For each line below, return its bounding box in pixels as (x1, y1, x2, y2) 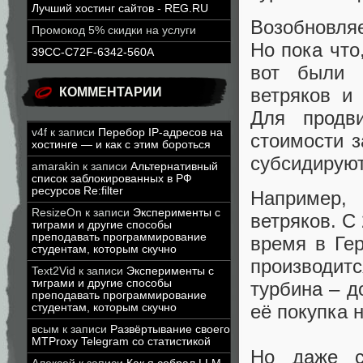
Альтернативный (130, 160, 218, 173)
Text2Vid (32, 265, 75, 277)
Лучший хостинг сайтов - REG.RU (32, 2, 208, 15)
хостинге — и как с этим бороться (32, 139, 211, 151)
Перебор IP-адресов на (98, 126, 223, 139)
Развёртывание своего (110, 323, 230, 335)
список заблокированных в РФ (32, 173, 192, 185)
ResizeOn (32, 207, 82, 219)
